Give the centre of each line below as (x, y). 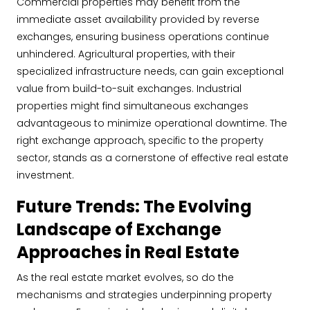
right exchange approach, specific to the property (140, 140)
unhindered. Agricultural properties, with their (126, 54)
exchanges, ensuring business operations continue (143, 37)
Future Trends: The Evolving (134, 207)
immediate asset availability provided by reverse (138, 19)
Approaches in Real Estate (128, 252)
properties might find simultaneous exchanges (133, 106)
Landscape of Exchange (119, 229)
